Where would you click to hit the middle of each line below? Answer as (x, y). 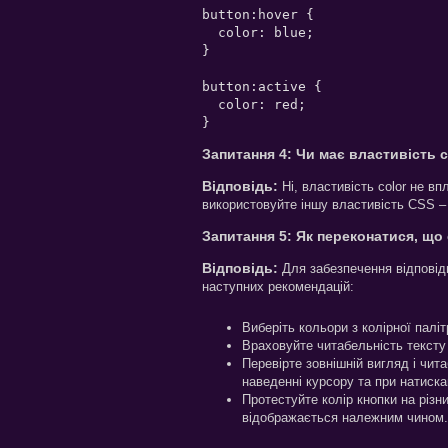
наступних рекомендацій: (278, 286)
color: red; (254, 104)
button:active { (262, 86)
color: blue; (258, 32)
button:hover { (258, 14)
